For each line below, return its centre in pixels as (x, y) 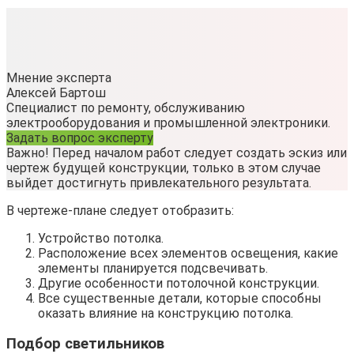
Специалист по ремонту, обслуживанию (126, 107)
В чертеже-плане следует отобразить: (120, 210)
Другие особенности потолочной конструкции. (179, 283)
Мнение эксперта (59, 77)
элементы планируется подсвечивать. (153, 268)
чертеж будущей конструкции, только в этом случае (164, 168)
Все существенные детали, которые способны (180, 298)
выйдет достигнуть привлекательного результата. (159, 183)
